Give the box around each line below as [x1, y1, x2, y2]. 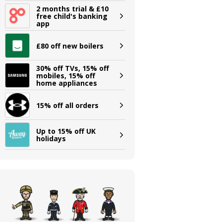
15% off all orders [36, 100, 99, 110]
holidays [36, 134, 66, 143]
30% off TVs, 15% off [36, 63, 110, 73]
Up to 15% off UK [36, 126, 96, 136]
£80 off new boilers [36, 41, 104, 51]
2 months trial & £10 [36, 3, 109, 13]
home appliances [36, 78, 98, 88]
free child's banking [36, 11, 108, 21]
